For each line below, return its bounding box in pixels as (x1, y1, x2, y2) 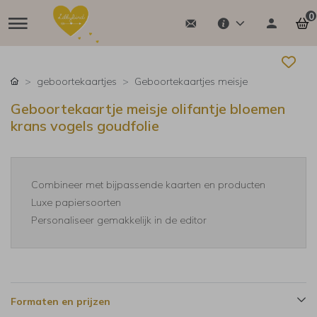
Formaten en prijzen (11, 295, 110, 308)
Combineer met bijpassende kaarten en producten (31, 178, 265, 191)
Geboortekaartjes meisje (134, 75, 248, 88)
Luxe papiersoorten (31, 196, 121, 209)
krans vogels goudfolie (11, 117, 159, 134)
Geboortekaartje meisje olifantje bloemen (11, 100, 285, 117)
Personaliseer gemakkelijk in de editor (31, 214, 207, 226)
